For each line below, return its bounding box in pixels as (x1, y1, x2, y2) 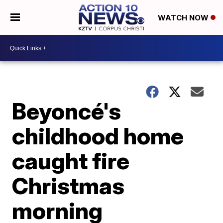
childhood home (12, 122, 184, 150)
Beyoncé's (12, 97, 121, 125)
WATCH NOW (157, 13, 211, 23)
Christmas (12, 172, 125, 200)
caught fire (12, 147, 130, 175)
